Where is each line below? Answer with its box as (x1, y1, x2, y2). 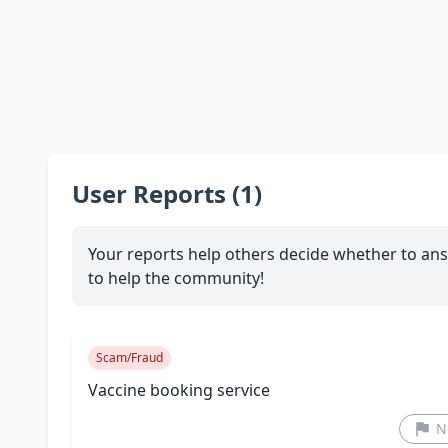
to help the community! (88, 267, 264, 290)
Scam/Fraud (96, 349, 163, 367)
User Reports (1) (72, 177, 262, 211)
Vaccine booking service (88, 379, 270, 402)
